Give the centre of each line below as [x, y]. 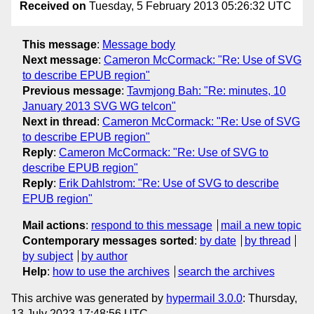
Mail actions [54, 225]
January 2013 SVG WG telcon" [99, 106]
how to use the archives [111, 271]
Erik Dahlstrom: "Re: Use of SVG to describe [169, 183]
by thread [267, 240]
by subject [48, 256]
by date [218, 240]
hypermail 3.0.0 [204, 298]
